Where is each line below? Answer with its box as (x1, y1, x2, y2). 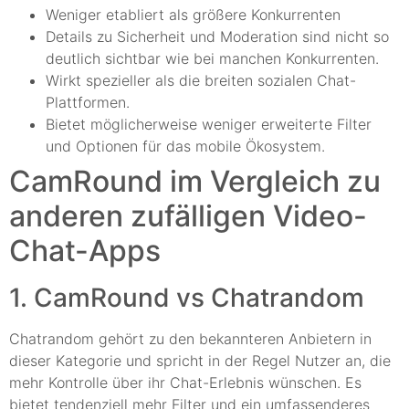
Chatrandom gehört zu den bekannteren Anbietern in (9, 329, 372, 348)
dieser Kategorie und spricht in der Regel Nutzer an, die (9, 351, 391, 370)
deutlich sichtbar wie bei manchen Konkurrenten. (46, 48, 379, 68)
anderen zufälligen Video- (9, 197, 367, 234)
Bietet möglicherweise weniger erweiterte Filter (46, 114, 372, 133)
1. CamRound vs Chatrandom (9, 281, 364, 313)
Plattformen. (46, 92, 130, 111)
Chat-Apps (9, 232, 161, 268)
